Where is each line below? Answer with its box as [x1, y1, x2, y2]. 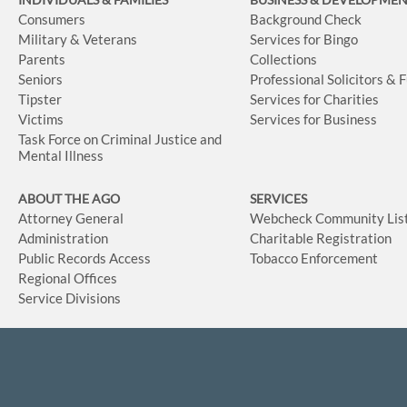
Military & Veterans [18, 31, 137, 48]
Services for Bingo [250, 31, 359, 48]
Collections [250, 51, 318, 68]
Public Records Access [18, 250, 151, 267]
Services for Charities [250, 91, 380, 108]
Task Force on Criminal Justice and [18, 131, 222, 148]
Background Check [250, 11, 362, 28]
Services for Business [250, 111, 378, 128]
